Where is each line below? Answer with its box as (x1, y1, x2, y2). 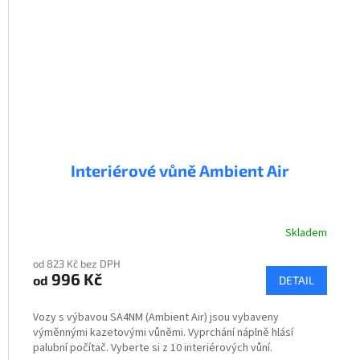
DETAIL (279, 272, 314, 287)
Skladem (285, 225, 327, 242)
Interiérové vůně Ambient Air (71, 160, 289, 180)
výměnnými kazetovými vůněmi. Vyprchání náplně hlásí (33, 324, 293, 341)
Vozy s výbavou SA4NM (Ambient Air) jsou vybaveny (33, 309, 279, 325)
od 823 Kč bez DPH (33, 256, 121, 270)
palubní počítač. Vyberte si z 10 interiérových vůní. (33, 339, 272, 356)
